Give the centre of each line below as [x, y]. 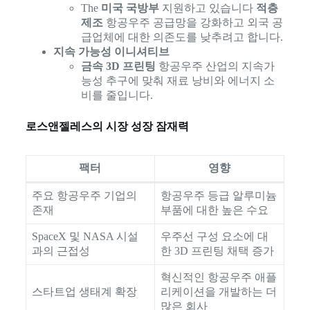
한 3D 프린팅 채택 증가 [217, 250]
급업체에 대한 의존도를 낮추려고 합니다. [182, 37]
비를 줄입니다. [117, 95]
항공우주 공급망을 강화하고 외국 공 [193, 23]
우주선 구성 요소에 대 [214, 236]
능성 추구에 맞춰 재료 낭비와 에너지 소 [177, 81]
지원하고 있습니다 [207, 8]
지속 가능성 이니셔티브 [111, 52]
